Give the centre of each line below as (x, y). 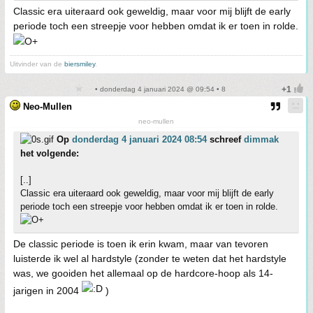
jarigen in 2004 (48, 291)
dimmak (261, 140)
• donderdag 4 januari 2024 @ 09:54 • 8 (159, 89)
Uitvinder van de (37, 64)
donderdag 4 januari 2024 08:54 (139, 140)
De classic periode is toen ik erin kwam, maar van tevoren (141, 244)
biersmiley (80, 64)
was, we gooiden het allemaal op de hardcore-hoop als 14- (143, 274)
